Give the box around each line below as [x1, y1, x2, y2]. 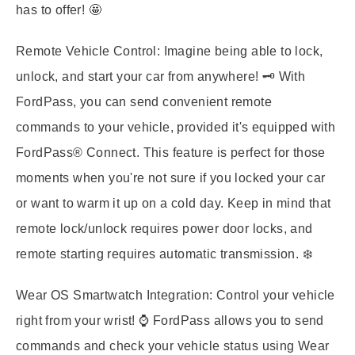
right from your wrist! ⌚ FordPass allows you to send [16, 314, 324, 327]
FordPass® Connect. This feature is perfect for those [16, 146, 326, 159]
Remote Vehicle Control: [16, 44, 161, 58]
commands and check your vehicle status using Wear [16, 339, 330, 353]
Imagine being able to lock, [160, 44, 323, 58]
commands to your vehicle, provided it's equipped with [16, 120, 336, 134]
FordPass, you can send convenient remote [16, 95, 272, 109]
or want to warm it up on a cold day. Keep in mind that [16, 197, 331, 210]
